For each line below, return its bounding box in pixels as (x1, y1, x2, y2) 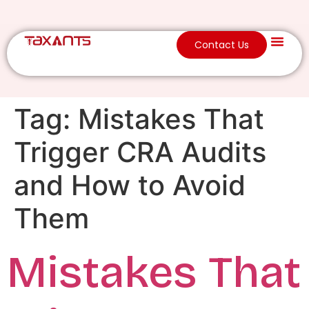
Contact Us (194, 38, 249, 52)
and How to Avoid (14, 168, 246, 203)
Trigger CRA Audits (14, 135, 266, 170)
